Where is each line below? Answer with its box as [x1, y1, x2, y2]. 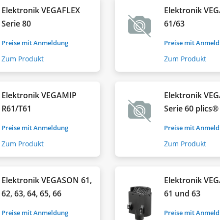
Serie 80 [1, 18, 31, 29]
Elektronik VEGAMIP [1, 89, 77, 101]
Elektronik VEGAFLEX [1, 4, 81, 16]
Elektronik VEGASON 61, [1, 174, 92, 186]
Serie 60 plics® [164, 103, 219, 114]
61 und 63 [164, 188, 201, 199]
